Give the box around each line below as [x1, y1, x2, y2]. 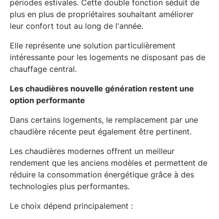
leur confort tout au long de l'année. [10, 21, 143, 31]
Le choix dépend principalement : [10, 200, 133, 211]
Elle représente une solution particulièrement [10, 40, 175, 50]
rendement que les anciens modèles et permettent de [10, 157, 207, 168]
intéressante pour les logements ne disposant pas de [10, 52, 205, 62]
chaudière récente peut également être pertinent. [10, 126, 192, 136]
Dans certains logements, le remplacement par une [10, 114, 198, 125]
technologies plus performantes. [10, 181, 130, 191]
